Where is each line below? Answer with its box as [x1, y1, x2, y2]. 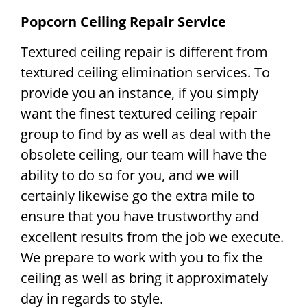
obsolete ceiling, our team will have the [21, 145, 267, 164]
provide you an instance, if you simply [21, 84, 258, 103]
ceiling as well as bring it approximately [21, 269, 268, 288]
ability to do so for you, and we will [21, 166, 239, 185]
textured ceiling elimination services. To [21, 63, 270, 82]
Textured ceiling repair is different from [21, 42, 268, 62]
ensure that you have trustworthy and [21, 207, 259, 226]
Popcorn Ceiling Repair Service [21, 12, 226, 31]
